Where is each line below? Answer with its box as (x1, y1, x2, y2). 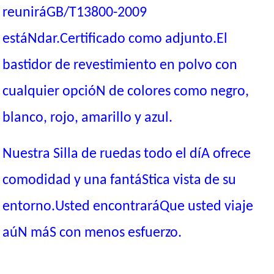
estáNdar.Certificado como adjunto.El (2, 32, 228, 46)
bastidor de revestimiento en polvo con (2, 58, 238, 73)
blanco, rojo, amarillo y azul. (2, 111, 173, 125)
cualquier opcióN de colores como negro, (2, 84, 250, 99)
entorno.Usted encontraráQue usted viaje (2, 199, 254, 214)
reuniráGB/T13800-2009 (2, 6, 147, 20)
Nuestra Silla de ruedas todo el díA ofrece (2, 147, 251, 161)
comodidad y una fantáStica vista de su (2, 173, 237, 188)
